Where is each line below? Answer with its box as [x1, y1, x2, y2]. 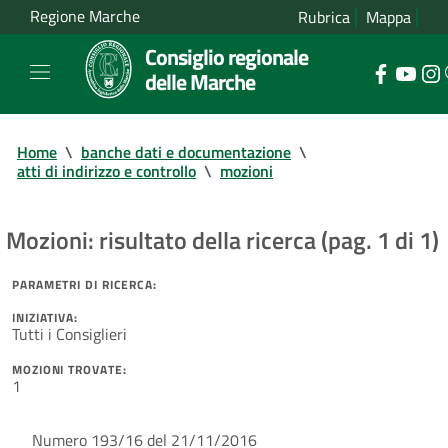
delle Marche [145, 65, 255, 98]
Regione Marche [30, 4, 140, 29]
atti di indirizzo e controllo [17, 158, 196, 183]
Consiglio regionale [145, 40, 308, 73]
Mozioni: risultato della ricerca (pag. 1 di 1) [6, 221, 439, 258]
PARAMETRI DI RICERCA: [12, 274, 157, 294]
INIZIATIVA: [12, 307, 78, 327]
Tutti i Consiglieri [12, 321, 127, 346]
